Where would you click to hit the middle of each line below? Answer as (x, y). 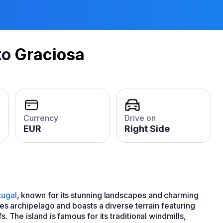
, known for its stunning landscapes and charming (108, 195)
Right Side (147, 129)
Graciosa (50, 55)
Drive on (140, 118)
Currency (41, 118)
